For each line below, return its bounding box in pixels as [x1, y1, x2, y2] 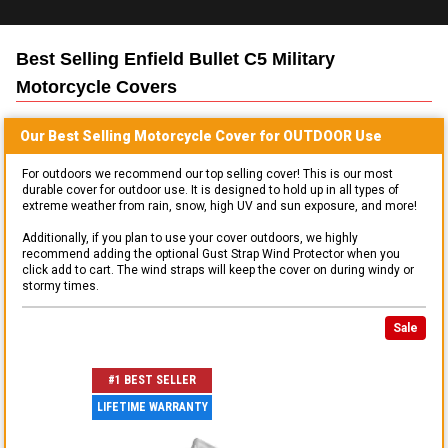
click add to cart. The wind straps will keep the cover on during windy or [22, 262, 414, 277]
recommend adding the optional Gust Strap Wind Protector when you [22, 246, 400, 261]
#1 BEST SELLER [108, 373, 196, 388]
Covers [111, 76, 177, 97]
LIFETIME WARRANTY [96, 400, 208, 415]
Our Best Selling [20, 127, 134, 144]
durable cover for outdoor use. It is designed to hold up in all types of [22, 182, 399, 197]
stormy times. [22, 278, 99, 293]
